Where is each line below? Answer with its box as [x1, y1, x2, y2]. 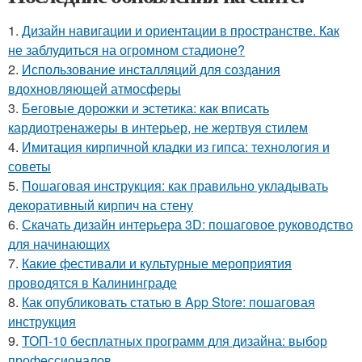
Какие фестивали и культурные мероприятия [22, 254, 292, 273]
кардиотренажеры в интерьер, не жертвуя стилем [8, 118, 308, 137]
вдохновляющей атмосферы [8, 79, 181, 99]
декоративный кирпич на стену [8, 196, 193, 215]
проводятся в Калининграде [8, 273, 177, 293]
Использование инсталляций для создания [22, 60, 280, 79]
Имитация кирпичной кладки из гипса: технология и [22, 137, 330, 157]
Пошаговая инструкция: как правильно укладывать [22, 176, 328, 196]
